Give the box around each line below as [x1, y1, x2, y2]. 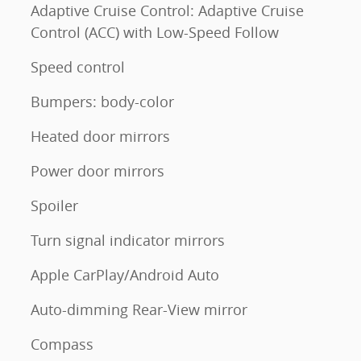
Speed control [31, 56, 125, 77]
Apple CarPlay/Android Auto [31, 264, 219, 284]
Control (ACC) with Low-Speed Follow [31, 22, 279, 42]
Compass [31, 334, 93, 354]
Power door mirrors [31, 160, 164, 180]
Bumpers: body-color [31, 91, 174, 111]
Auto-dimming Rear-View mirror [31, 299, 247, 319]
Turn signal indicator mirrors [31, 230, 225, 250]
